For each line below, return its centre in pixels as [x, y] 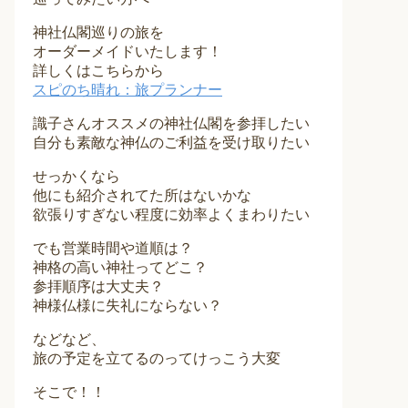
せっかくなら [76, 176]
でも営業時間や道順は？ [113, 248]
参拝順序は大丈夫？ [98, 286]
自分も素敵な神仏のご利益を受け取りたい [171, 142]
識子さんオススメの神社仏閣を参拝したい [171, 123]
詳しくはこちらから [98, 70]
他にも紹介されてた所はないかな [142, 195]
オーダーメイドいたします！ [127, 51]
